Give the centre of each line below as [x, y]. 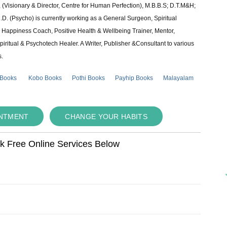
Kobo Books [45, 78]
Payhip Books [134, 78]
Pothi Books [89, 78]
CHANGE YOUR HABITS [106, 117]
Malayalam [179, 78]
